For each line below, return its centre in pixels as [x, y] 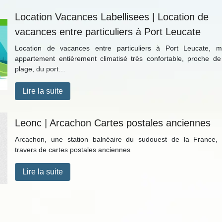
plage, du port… [40, 69]
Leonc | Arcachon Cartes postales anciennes [113, 123]
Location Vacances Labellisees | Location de [112, 17]
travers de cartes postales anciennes [73, 149]
